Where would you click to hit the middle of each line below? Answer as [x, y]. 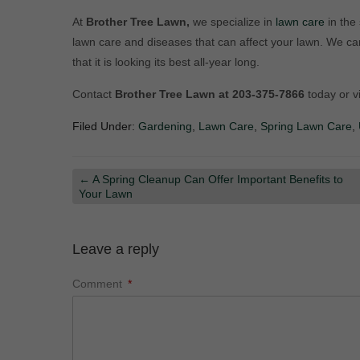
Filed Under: [105, 126]
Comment [98, 284]
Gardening [165, 126]
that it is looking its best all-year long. [166, 62]
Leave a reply [115, 249]
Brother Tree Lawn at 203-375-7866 [211, 94]
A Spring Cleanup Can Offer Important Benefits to [216, 179]
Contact [93, 94]
